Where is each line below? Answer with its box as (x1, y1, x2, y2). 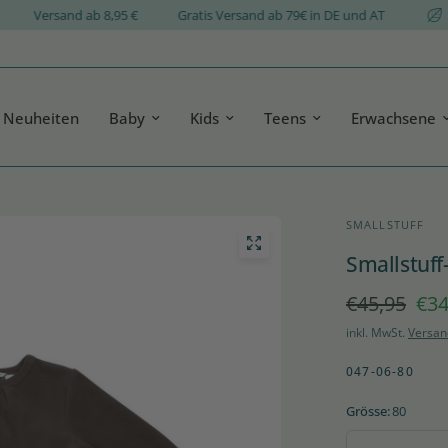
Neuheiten (3, 107, 80, 128)
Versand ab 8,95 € (59, 6, 164, 24)
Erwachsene (351, 107, 437, 128)
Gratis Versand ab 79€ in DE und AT (203, 6, 411, 24)
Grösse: (346, 402, 390, 420)
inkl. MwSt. (346, 324, 408, 341)
